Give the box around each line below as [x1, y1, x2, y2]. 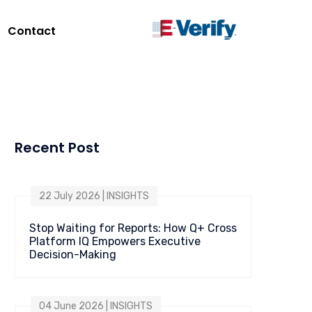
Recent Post [15, 138, 100, 157]
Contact [8, 23, 56, 39]
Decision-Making [29, 248, 116, 261]
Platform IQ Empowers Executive [29, 235, 201, 248]
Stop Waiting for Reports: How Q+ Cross [29, 221, 237, 235]
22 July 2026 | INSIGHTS [39, 190, 149, 202]
